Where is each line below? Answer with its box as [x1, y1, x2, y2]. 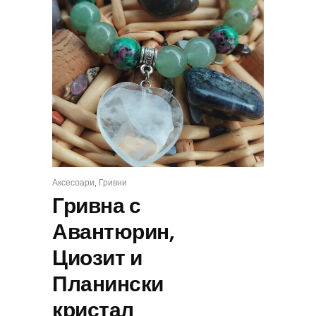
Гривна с [52, 191, 140, 221]
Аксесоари [52, 176, 95, 188]
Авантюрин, [52, 217, 174, 247]
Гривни [99, 176, 127, 188]
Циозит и [52, 243, 142, 273]
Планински [52, 269, 164, 299]
